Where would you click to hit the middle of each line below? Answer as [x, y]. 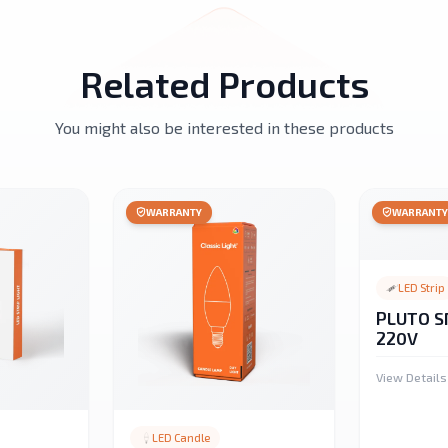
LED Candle [180, 437]
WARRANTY [173, 212]
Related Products [224, 83]
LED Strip [422, 288]
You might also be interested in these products [224, 127]
